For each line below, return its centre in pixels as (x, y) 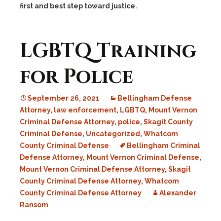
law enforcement (85, 110)
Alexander (178, 193)
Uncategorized (113, 134)
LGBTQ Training (108, 51)
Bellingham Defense (155, 98)
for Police (76, 77)
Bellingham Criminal (164, 146)
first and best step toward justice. (78, 6)
